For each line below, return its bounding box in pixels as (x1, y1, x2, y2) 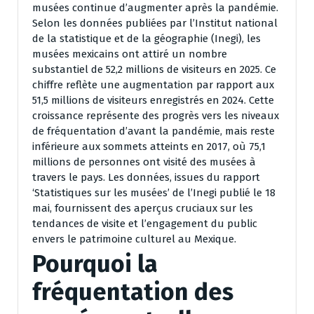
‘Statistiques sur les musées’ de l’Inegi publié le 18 (32, 186, 275, 199)
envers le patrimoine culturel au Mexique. (32, 232, 236, 245)
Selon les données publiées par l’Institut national (32, 16, 278, 29)
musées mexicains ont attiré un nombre (32, 47, 227, 60)
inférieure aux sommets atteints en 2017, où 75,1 (32, 139, 266, 153)
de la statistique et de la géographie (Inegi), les (32, 32, 261, 45)
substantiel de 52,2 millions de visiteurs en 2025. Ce (32, 62, 276, 76)
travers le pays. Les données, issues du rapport (32, 170, 260, 184)
